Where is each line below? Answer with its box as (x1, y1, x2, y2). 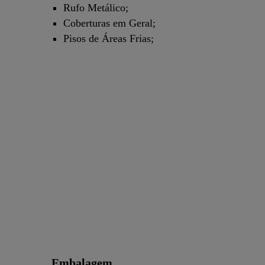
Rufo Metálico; (63, 2, 128, 14)
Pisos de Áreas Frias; (63, 33, 154, 45)
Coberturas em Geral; (63, 17, 156, 30)
